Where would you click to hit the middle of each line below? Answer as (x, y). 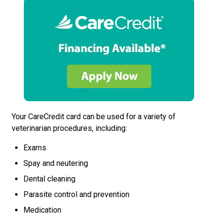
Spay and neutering (56, 163)
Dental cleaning (49, 179)
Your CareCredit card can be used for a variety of (94, 117)
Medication (42, 210)
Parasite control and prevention (76, 194)
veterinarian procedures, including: (69, 128)
